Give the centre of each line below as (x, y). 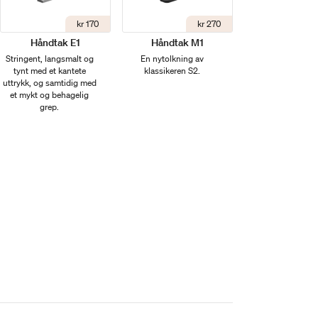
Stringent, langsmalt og (49, 59)
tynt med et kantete (49, 71)
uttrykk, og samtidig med (49, 83)
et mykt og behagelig (50, 95)
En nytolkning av (172, 59)
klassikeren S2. (172, 71)
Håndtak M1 (178, 43)
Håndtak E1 (55, 43)
